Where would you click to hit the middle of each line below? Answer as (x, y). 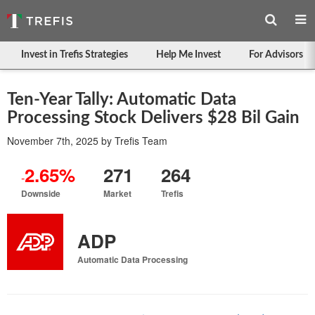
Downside (41, 193)
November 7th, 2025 (53, 141)
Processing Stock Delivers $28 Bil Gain (153, 118)
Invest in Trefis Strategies (75, 55)
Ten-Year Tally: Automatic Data (122, 100)
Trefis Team (141, 141)
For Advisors (276, 55)
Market (117, 193)
